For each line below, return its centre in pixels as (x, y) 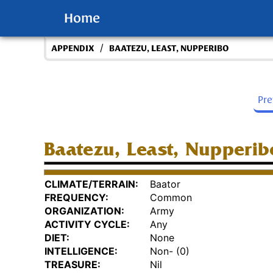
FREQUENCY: (76, 198)
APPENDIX (73, 48)
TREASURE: (73, 265)
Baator (165, 184)
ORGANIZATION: (84, 211)
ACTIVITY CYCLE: (87, 225)
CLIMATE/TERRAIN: (91, 184)
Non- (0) (170, 251)
